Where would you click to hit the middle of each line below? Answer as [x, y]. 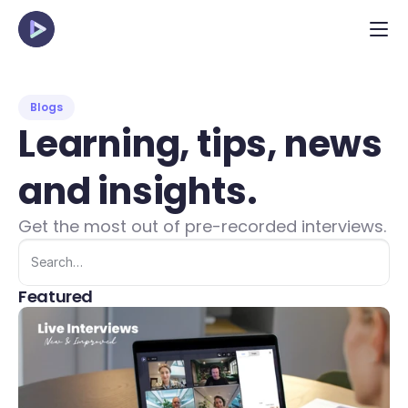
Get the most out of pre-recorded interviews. [202, 226]
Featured [56, 296]
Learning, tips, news [200, 144]
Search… [57, 262]
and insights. [138, 191]
